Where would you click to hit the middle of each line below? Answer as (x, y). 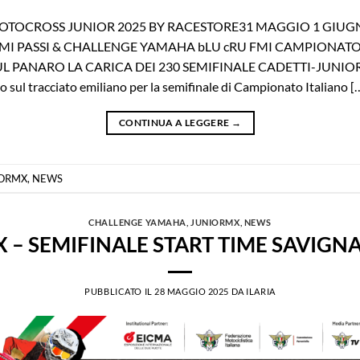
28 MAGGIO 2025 (192, 291)
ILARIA (261, 291)
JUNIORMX (215, 223)
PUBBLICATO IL (120, 291)
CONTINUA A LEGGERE (175, 123)
